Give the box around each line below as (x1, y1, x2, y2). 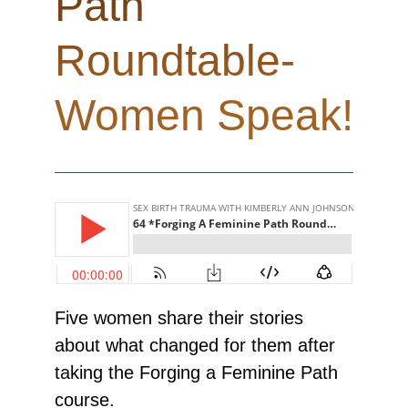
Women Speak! (55, 91, 353, 139)
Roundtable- (55, 36, 295, 85)
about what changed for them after (55, 335, 335, 356)
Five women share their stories (55, 308, 303, 329)
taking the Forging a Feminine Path (55, 362, 338, 383)
